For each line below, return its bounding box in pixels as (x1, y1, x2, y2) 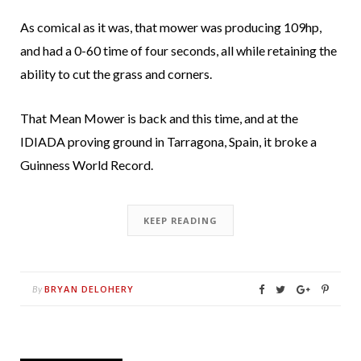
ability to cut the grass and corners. (20, 66, 212, 82)
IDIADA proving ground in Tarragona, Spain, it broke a (20, 134, 317, 150)
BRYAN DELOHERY (44, 283, 135, 296)
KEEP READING (143, 214, 218, 227)
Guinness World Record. (20, 157, 153, 173)
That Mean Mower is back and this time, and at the (20, 110, 298, 127)
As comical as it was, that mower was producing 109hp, (20, 19, 322, 35)
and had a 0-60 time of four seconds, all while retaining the (20, 43, 337, 59)
